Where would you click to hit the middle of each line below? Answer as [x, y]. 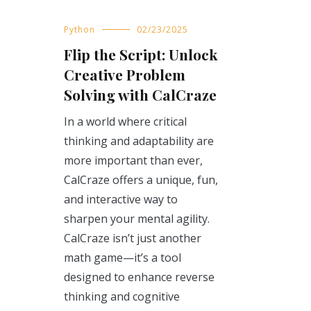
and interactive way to [121, 200]
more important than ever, [133, 161]
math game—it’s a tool [123, 258]
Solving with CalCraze [140, 95]
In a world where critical [125, 122]
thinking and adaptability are [139, 141]
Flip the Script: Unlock [141, 54]
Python [79, 30]
